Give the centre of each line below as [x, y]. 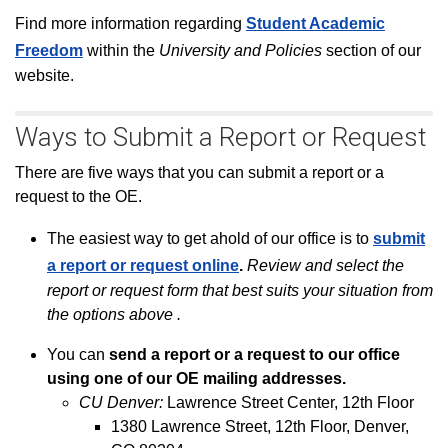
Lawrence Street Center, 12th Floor [290, 402]
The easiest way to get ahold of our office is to [210, 238]
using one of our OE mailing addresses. [196, 378]
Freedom [49, 50]
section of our [373, 50]
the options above [110, 314]
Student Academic [315, 23]
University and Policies [242, 50]
